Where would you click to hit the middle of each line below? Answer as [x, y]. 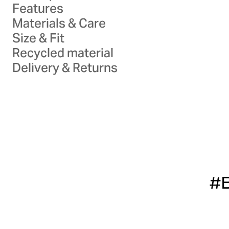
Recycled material [63, 53]
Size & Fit [38, 38]
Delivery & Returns [65, 68]
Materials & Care [59, 23]
